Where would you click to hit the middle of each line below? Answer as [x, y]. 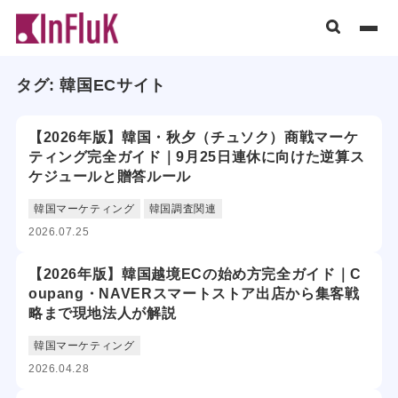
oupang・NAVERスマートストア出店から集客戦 [194, 294]
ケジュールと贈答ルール [109, 176]
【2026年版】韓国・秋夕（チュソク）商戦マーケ [193, 137]
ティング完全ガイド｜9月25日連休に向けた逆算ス [196, 157]
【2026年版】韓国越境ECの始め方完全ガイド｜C [195, 274]
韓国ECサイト [113, 85]
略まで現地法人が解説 [102, 313]
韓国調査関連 [183, 209]
